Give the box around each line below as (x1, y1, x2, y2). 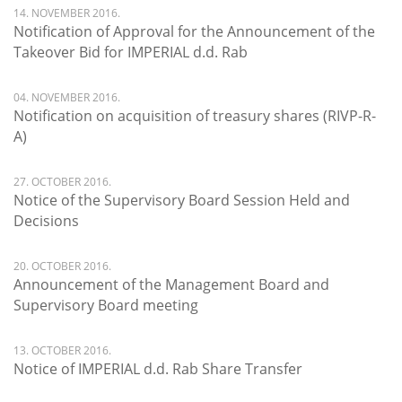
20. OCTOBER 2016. (13, 258, 111, 274)
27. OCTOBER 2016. (13, 174, 111, 189)
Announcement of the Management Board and (13, 275, 329, 294)
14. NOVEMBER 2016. (13, 5, 120, 21)
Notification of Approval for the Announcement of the (13, 22, 375, 41)
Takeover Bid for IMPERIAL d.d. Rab (13, 42, 248, 62)
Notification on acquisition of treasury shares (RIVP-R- (13, 106, 376, 126)
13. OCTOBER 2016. (13, 343, 111, 358)
